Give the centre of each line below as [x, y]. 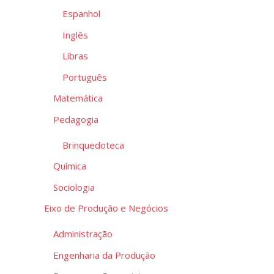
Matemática [78, 98]
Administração [83, 234]
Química [70, 166]
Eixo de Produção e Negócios [106, 208]
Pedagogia [76, 119]
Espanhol [81, 14]
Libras [75, 56]
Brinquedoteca [93, 145]
